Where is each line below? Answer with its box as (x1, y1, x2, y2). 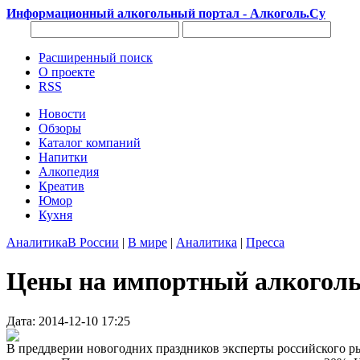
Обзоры (39, 121, 81, 135)
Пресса (246, 235, 284, 249)
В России (67, 235, 119, 249)
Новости (39, 107, 86, 121)
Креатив (39, 179, 84, 193)
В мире (128, 235, 167, 249)
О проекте (39, 65, 95, 79)
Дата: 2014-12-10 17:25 (6, 313, 130, 328)
